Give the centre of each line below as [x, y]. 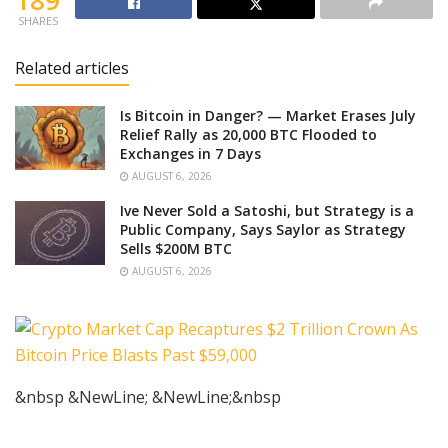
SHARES [37, 21]
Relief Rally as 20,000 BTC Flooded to [248, 135]
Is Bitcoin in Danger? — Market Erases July [268, 116]
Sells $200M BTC [176, 249]
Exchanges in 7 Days [190, 154]
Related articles [72, 68]
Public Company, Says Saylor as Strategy [263, 230]
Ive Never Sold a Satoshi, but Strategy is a [267, 211]
